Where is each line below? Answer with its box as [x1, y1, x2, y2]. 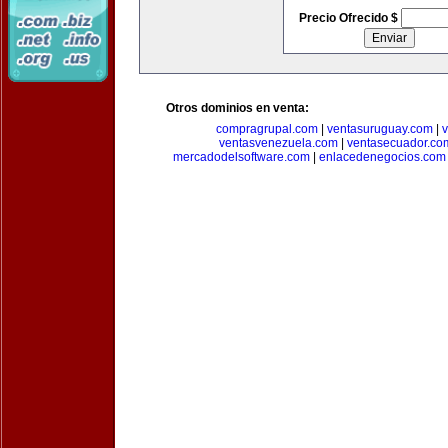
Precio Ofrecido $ [298, 11, 401, 25]
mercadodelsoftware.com [173, 150, 310, 164]
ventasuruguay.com [327, 122, 433, 136]
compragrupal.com [216, 122, 318, 136]
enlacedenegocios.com [319, 150, 446, 164]
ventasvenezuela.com [218, 136, 338, 150]
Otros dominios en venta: [166, 101, 309, 115]
